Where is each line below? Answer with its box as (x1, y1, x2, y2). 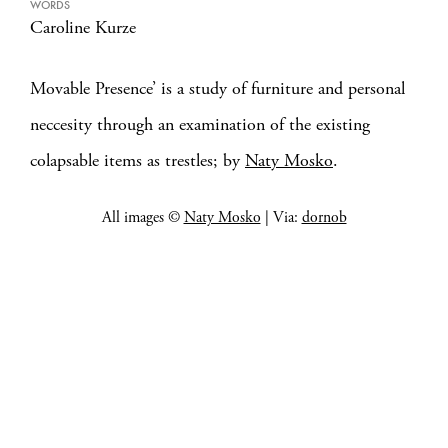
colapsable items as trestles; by (30, 149, 245, 172)
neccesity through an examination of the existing (30, 113, 370, 136)
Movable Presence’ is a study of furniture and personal (30, 77, 405, 100)
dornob (301, 208, 347, 228)
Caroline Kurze (30, 16, 136, 39)
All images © (101, 208, 184, 228)
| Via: (260, 208, 302, 228)
